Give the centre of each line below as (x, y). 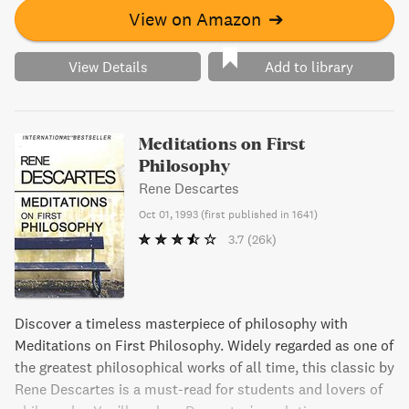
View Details (108, 67)
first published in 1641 (259, 214)
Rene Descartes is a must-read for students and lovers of (199, 389)
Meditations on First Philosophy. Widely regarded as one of (204, 345)
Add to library (309, 67)
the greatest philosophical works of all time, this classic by (204, 367)
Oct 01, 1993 (168, 214)
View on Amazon (194, 19)
